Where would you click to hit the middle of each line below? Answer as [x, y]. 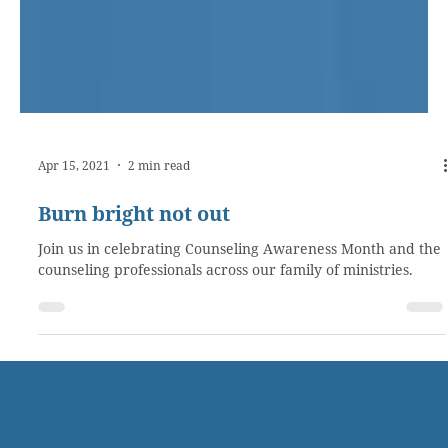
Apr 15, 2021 [74, 220]
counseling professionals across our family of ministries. [225, 325]
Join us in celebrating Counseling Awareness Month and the [239, 304]
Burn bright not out [134, 269]
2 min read [159, 220]
